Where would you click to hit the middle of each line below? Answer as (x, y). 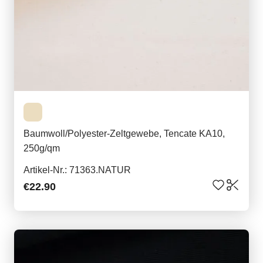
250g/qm (42, 149)
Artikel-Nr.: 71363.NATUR (77, 170)
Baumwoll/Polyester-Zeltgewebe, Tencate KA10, (124, 134)
